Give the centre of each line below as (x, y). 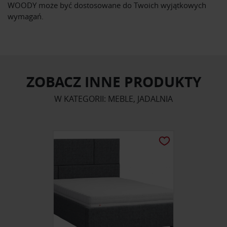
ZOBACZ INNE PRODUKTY (113, 82)
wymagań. (26, 16)
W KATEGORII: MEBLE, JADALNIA (113, 99)
